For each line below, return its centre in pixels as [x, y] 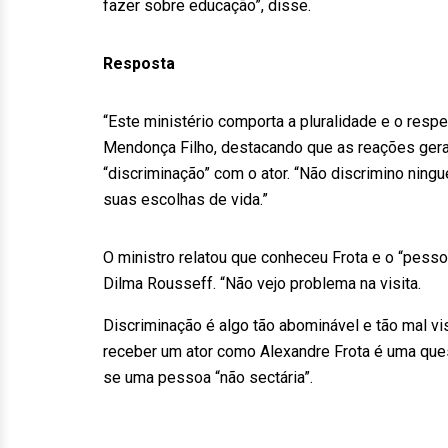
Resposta [139, 63]
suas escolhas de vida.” [185, 199]
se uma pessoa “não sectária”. [208, 377]
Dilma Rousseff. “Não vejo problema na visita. [262, 283]
